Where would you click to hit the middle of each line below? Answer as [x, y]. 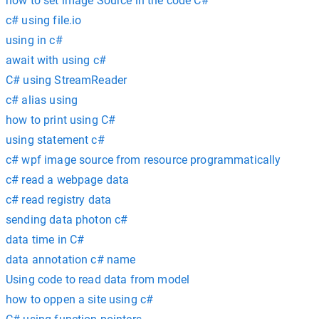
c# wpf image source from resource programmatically [143, 160]
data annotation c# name [71, 260]
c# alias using [42, 100]
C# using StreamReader [67, 80]
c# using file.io [44, 20]
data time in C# [45, 240]
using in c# [34, 40]
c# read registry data [59, 200]
